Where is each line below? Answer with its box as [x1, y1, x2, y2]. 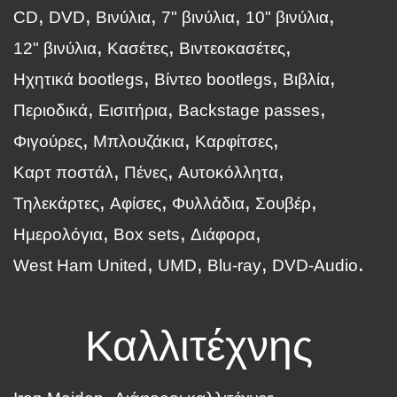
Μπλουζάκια [93, 132, 184, 151]
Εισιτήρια [98, 101, 167, 120]
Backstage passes [178, 101, 320, 120]
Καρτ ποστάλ [13, 163, 113, 182]
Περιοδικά [13, 101, 88, 120]
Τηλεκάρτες [13, 194, 99, 213]
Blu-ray [207, 256, 261, 275]
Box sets [113, 225, 180, 244]
